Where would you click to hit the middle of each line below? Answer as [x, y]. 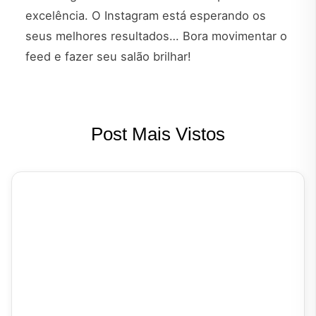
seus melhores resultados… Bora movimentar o [156, 36]
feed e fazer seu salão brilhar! [108, 56]
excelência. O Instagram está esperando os [146, 15]
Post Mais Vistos [158, 134]
